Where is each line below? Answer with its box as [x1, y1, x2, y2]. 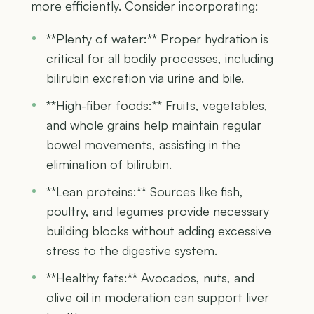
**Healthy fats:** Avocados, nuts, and [46, 270, 254, 286]
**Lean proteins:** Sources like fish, [46, 184, 243, 200]
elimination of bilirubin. [46, 156, 172, 172]
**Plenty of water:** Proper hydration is [46, 31, 268, 47]
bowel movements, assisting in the [46, 137, 240, 153]
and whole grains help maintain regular [46, 117, 261, 133]
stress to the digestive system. [46, 243, 217, 259]
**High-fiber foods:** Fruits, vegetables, [46, 97, 268, 114]
